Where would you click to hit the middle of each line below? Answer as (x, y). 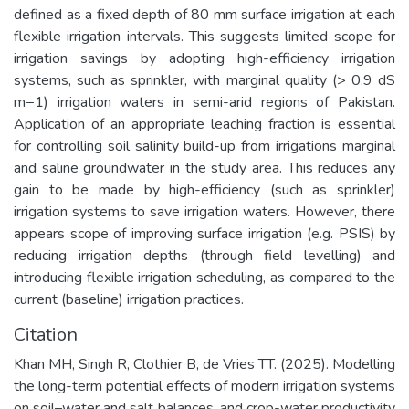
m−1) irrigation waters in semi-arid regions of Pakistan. (204, 102)
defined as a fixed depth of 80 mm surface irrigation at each (204, 14)
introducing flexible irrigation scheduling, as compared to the (204, 277)
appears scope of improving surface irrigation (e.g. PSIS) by (204, 233)
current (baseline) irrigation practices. (129, 299)
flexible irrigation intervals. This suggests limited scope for (204, 36)
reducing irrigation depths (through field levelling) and (204, 255)
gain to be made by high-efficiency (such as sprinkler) (204, 189)
